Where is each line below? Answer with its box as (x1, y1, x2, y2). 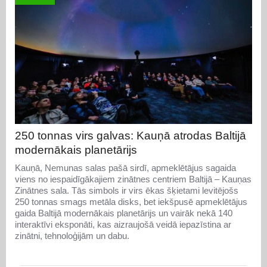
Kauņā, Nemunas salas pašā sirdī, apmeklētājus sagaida (15, 162, 236, 173)
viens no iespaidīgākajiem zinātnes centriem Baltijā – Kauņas (15, 173, 252, 184)
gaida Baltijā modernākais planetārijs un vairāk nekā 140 (15, 207, 232, 218)
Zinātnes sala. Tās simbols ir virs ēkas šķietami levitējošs (15, 185, 238, 195)
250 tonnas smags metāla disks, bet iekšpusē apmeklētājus (15, 196, 247, 207)
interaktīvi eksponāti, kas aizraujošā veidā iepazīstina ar (15, 219, 231, 229)
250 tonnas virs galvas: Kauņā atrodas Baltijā (15, 129, 246, 142)
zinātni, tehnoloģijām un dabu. (15, 230, 129, 241)
